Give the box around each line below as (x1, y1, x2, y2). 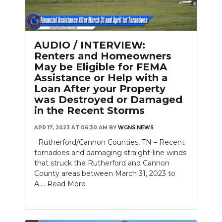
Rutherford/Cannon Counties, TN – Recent (34, 137, 185, 147)
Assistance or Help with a (34, 71, 168, 84)
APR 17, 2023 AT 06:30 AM (34, 124, 108, 131)
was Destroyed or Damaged (34, 93, 182, 106)
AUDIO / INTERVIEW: (34, 39, 145, 51)
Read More (47, 179, 86, 188)
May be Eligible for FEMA (34, 60, 167, 73)
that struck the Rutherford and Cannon (34, 158, 169, 167)
